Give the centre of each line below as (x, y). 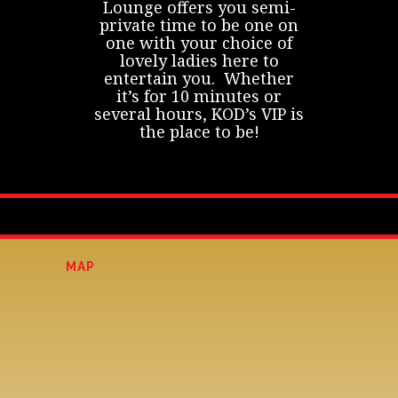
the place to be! (199, 132)
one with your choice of (199, 43)
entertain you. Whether (199, 79)
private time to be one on (199, 25)
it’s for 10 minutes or (199, 96)
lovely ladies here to (199, 61)
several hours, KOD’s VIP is (199, 114)
